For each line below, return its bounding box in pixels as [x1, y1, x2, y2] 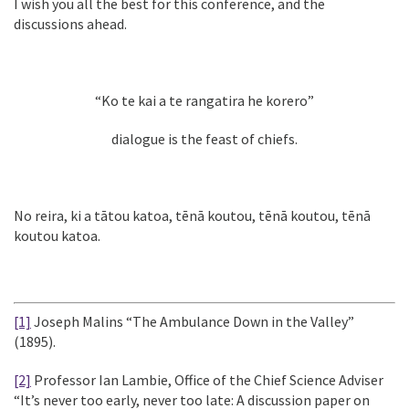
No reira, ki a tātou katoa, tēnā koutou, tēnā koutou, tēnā [14, 206, 371, 225]
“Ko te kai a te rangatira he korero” [95, 91, 314, 110]
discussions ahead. [14, 15, 127, 33]
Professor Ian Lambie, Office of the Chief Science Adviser [31, 371, 383, 389]
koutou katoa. [14, 226, 100, 245]
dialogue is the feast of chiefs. [111, 130, 298, 148]
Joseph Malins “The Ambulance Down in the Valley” [31, 312, 354, 330]
